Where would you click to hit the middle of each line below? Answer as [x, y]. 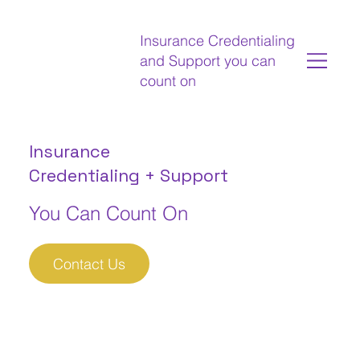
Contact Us [89, 264]
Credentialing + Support [131, 176]
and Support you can [208, 60]
